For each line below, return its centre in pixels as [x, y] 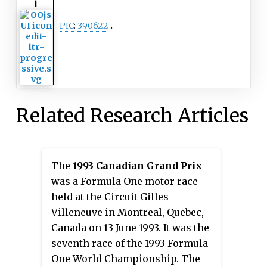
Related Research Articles [132, 116]
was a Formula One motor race [125, 181]
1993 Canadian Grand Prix [137, 165]
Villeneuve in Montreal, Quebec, [128, 212]
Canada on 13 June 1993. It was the [130, 227]
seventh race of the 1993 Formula [130, 243]
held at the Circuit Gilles [110, 196]
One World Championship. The [126, 258]
